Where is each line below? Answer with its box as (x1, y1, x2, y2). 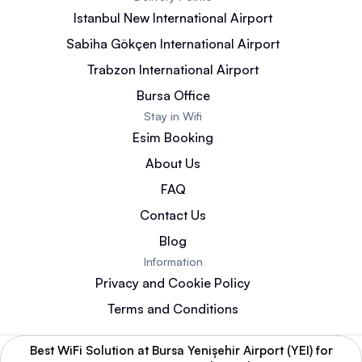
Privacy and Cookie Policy (95, 274, 250, 291)
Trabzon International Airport (87, 61, 259, 78)
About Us (145, 154, 200, 171)
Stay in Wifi (144, 108, 202, 123)
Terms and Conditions (107, 300, 238, 317)
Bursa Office (136, 86, 210, 103)
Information (143, 254, 203, 268)
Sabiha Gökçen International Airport (66, 35, 280, 52)
